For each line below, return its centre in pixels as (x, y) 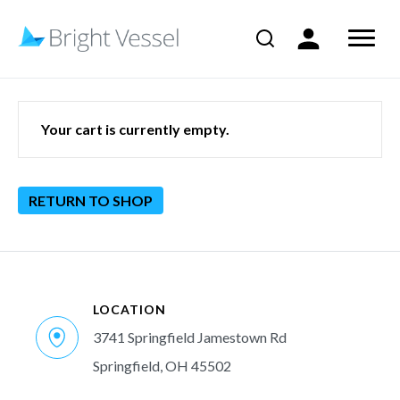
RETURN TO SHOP (91, 200)
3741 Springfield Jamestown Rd (190, 337)
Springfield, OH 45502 (162, 366)
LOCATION (129, 309)
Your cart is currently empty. (135, 129)
